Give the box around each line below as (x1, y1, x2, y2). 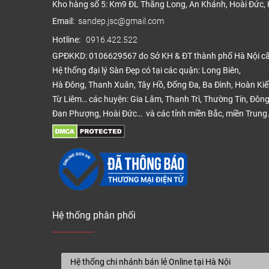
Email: (52, 16, 78, 26)
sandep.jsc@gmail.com (78, 16, 164, 27)
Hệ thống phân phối (52, 210, 136, 222)
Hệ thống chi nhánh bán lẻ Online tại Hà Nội (70, 257, 231, 267)
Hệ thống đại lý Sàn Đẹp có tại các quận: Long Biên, (52, 65, 241, 76)
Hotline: (52, 34, 86, 45)
